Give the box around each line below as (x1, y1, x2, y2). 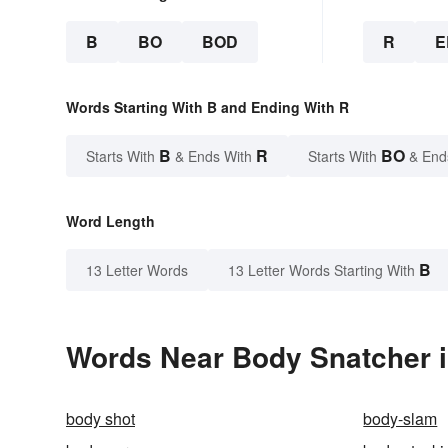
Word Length (66, 211, 155, 232)
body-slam (363, 407, 438, 431)
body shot (66, 407, 135, 431)
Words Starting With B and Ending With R (66, 97, 349, 118)
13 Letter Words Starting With (228, 260, 415, 281)
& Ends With (171, 146, 256, 167)
